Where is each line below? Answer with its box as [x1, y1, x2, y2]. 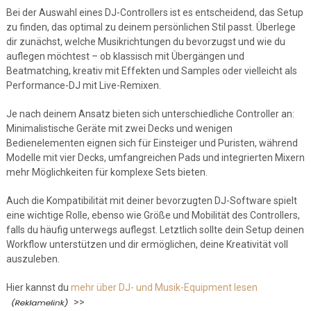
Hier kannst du [6, 282, 71, 293]
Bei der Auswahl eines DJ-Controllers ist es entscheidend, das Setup [6, 7, 303, 18]
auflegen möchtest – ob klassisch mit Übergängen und [6, 51, 244, 62]
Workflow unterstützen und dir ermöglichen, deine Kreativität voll [6, 239, 288, 250]
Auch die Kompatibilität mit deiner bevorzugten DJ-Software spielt [6, 195, 297, 206]
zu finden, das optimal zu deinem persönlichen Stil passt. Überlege [6, 22, 296, 33]
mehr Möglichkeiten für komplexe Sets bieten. [6, 167, 208, 178]
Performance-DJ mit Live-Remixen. [6, 80, 161, 91]
